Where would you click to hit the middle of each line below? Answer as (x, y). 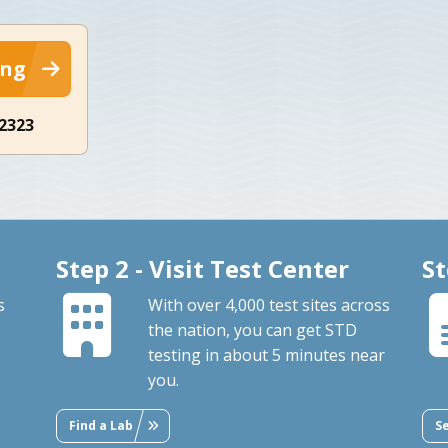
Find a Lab (100, 425)
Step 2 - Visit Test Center (202, 268)
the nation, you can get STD (252, 329)
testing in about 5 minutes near (266, 354)
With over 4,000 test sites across (268, 304)
